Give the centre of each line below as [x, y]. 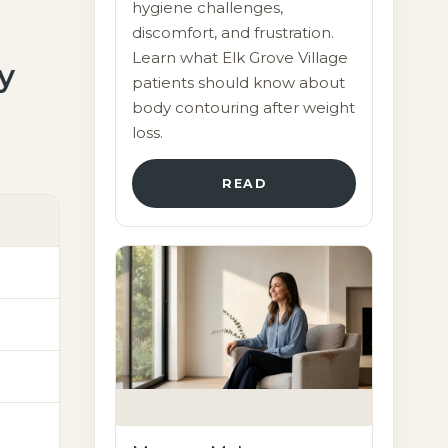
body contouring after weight [244, 107]
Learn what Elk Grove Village [240, 57]
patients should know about [239, 82]
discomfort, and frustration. [233, 32]
